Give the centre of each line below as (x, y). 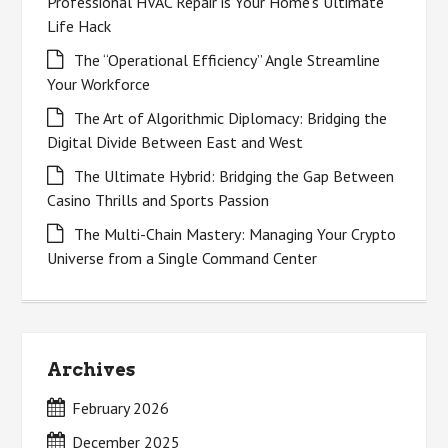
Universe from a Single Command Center (182, 258)
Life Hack (79, 26)
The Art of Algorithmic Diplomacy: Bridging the (231, 118)
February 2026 (121, 408)
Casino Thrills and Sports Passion (158, 200)
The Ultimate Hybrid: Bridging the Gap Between (234, 176)
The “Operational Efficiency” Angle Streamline (227, 60)
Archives (91, 369)
